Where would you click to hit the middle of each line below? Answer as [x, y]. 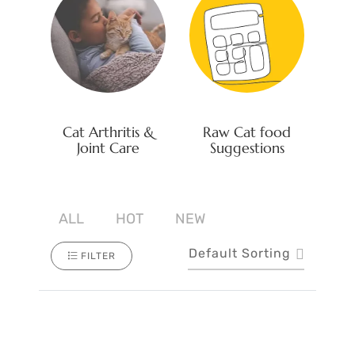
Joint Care [108, 147]
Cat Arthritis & [108, 132]
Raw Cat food [247, 132]
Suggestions [247, 148]
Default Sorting [240, 254]
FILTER [98, 256]
